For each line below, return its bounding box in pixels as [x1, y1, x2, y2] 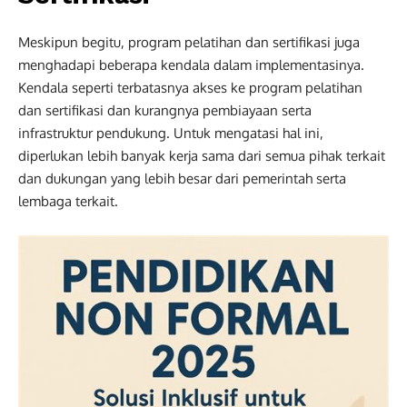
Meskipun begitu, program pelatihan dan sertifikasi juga [18, 33, 360, 51]
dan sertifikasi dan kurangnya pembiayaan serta [18, 101, 312, 119]
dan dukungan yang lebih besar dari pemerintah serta [18, 169, 346, 187]
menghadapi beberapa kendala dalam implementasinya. [18, 55, 364, 74]
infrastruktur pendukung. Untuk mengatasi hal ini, [18, 124, 323, 142]
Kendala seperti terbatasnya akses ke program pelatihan [18, 78, 362, 96]
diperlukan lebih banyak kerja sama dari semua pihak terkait [18, 146, 385, 164]
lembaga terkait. [18, 192, 118, 210]
